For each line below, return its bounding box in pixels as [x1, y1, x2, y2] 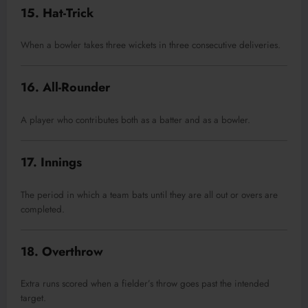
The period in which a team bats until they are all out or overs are [21, 188, 278, 201]
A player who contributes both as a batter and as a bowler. [21, 113, 250, 126]
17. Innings [21, 153, 82, 171]
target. [21, 291, 46, 305]
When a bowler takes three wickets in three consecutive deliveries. [21, 38, 280, 52]
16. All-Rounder [21, 78, 110, 97]
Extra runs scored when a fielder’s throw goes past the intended [21, 277, 269, 291]
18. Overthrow [21, 242, 103, 261]
